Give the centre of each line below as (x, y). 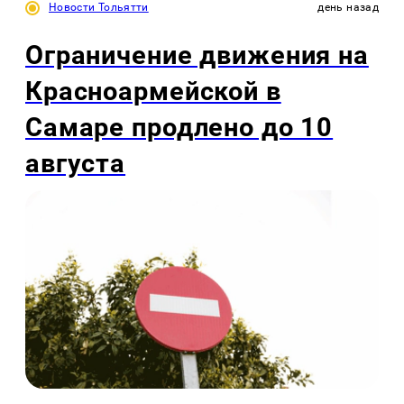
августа (76, 163)
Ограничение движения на (197, 55)
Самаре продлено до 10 (179, 127)
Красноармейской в (153, 91)
